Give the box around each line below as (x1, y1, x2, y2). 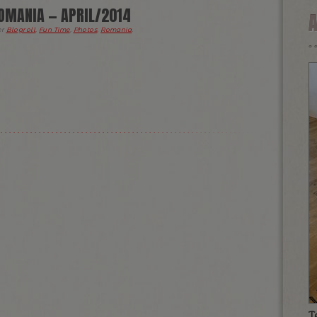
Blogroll (6, 25, 36, 34)
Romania (100, 25, 132, 34)
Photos (73, 25, 98, 34)
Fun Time (39, 25, 70, 34)
